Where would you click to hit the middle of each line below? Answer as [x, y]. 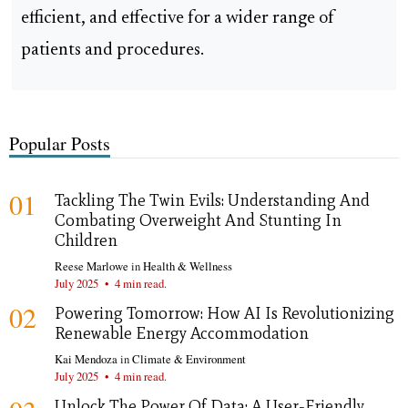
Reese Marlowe [92, 265]
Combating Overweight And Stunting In [198, 220]
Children [86, 240]
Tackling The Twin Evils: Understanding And [212, 200]
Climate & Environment [189, 358]
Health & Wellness [188, 265]
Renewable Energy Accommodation [182, 333]
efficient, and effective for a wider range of [178, 19]
